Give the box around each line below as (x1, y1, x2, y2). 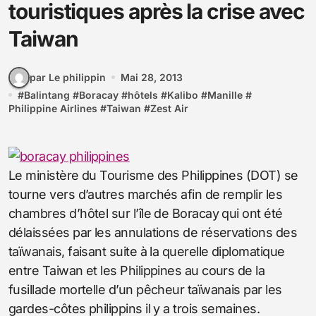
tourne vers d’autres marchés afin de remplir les (8, 186, 283, 202)
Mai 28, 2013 (121, 71, 183, 84)
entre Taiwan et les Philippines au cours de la (8, 262, 265, 278)
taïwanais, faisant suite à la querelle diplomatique (8, 243, 285, 259)
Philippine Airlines (8, 102, 97, 114)
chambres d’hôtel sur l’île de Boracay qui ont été (8, 205, 283, 221)
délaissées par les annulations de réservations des (8, 224, 297, 240)
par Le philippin (30, 71, 106, 84)
